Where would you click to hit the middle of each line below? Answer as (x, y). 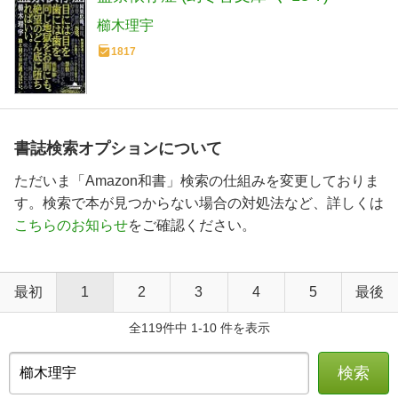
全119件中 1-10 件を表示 (199, 327)
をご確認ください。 (192, 225)
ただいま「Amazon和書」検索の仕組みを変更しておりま (197, 180)
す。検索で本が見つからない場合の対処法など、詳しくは (199, 203)
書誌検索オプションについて (118, 148)
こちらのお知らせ (71, 225)
